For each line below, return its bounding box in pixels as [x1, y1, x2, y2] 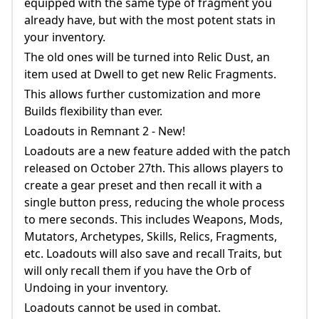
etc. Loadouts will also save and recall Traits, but [24, 245, 282, 261]
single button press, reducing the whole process [24, 194, 285, 210]
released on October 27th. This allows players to [24, 159, 283, 176]
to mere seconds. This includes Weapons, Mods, [24, 211, 283, 227]
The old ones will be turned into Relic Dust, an [24, 48, 270, 65]
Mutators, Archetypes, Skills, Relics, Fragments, [24, 228, 277, 244]
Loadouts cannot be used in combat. [24, 299, 221, 315]
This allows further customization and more [24, 85, 261, 102]
